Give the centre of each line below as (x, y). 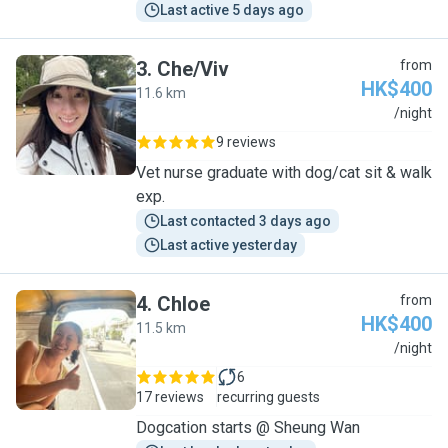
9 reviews (246, 142)
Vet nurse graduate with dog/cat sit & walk (284, 172)
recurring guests (268, 397)
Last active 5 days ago (232, 10)
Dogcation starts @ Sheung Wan (248, 427)
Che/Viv (193, 69)
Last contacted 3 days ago (245, 221)
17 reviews (170, 397)
